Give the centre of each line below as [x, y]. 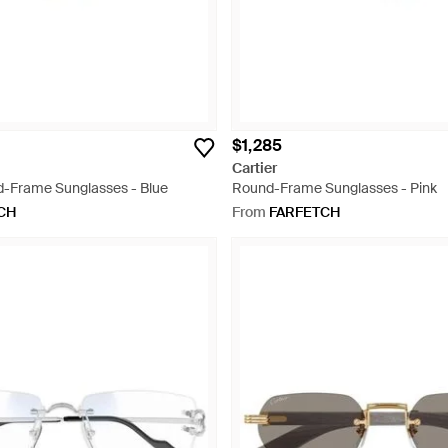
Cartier [254, 168]
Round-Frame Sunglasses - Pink [334, 188]
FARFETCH [304, 212]
